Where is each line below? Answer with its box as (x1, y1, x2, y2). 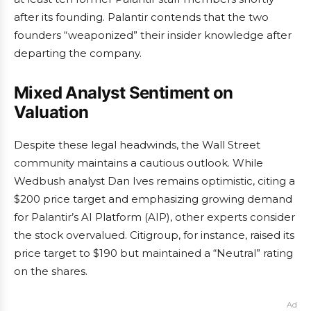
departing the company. (14, 47, 142, 60)
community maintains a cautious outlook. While (14, 156, 263, 169)
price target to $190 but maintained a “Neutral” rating (14, 246, 293, 260)
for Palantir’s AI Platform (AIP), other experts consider (14, 210, 295, 224)
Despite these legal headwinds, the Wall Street (14, 138, 260, 151)
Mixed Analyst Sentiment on (14, 83, 233, 103)
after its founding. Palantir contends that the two (14, 10, 269, 24)
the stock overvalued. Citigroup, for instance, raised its (14, 228, 294, 242)
